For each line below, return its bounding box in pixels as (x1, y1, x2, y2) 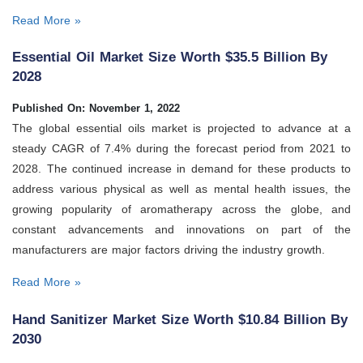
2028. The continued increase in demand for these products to (12, 162, 351, 176)
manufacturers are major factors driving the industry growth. (12, 243, 325, 257)
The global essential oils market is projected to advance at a (12, 122, 351, 135)
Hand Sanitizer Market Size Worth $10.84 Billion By (12, 311, 348, 327)
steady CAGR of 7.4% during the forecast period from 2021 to (12, 142, 351, 156)
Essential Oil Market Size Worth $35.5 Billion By (12, 49, 327, 66)
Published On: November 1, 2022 (12, 102, 180, 115)
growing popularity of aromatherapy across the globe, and (12, 203, 351, 216)
